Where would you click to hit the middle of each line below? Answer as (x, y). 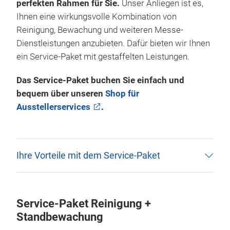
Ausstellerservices (53, 107)
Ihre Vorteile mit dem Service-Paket (88, 155)
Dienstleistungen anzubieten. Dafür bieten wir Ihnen (113, 43)
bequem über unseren (61, 93)
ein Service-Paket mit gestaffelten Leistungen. (104, 56)
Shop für (122, 93)
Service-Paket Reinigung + (84, 203)
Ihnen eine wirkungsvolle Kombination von (97, 16)
